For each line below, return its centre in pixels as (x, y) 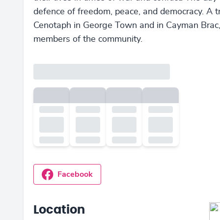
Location (59, 210)
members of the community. (88, 40)
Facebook (75, 175)
